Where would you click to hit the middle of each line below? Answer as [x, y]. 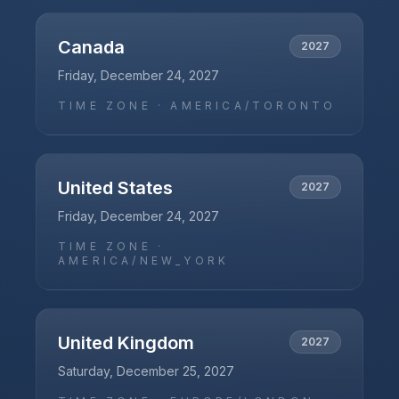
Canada [91, 47]
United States [115, 188]
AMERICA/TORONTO [253, 106]
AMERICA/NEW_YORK [144, 261]
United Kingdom [126, 343]
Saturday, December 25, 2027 [146, 371]
